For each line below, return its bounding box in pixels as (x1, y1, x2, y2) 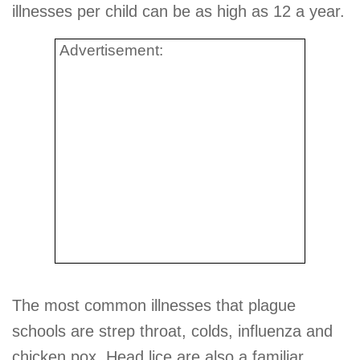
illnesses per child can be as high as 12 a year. (12, 2, 345, 20)
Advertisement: (59, 42, 163, 59)
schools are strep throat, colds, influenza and (12, 322, 333, 341)
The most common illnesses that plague (12, 297, 296, 315)
